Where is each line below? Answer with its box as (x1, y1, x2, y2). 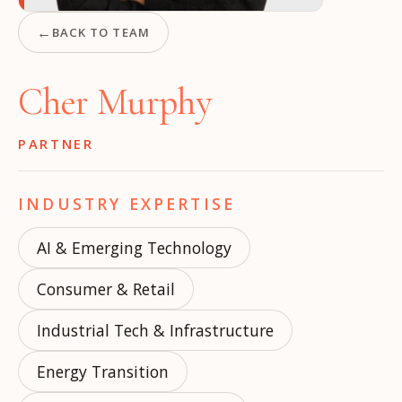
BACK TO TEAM (52, 24, 150, 40)
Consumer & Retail (37, 278, 175, 300)
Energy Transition (37, 361, 169, 382)
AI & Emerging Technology (37, 237, 232, 258)
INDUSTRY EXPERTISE (18, 193, 236, 214)
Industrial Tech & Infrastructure (37, 319, 274, 341)
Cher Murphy (18, 80, 213, 125)
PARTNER (18, 135, 94, 153)
